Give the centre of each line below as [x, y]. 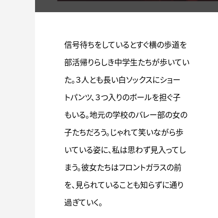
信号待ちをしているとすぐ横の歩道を [126, 45]
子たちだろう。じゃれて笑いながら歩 [124, 132]
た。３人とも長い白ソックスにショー [122, 80]
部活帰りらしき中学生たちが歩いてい [127, 62]
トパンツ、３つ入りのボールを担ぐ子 [122, 97]
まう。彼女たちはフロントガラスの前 [123, 167]
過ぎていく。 [83, 202]
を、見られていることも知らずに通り [124, 185]
